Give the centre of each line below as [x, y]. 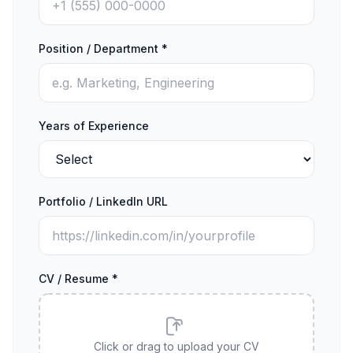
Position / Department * [103, 48]
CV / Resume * [78, 279]
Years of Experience [94, 126]
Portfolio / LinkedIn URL [103, 201]
